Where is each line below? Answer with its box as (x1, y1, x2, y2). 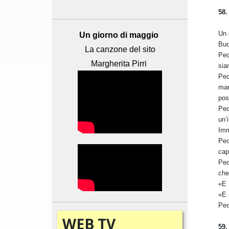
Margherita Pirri (91, 59, 149, 68)
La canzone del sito (84, 45, 155, 54)
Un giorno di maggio (79, 31, 158, 40)
